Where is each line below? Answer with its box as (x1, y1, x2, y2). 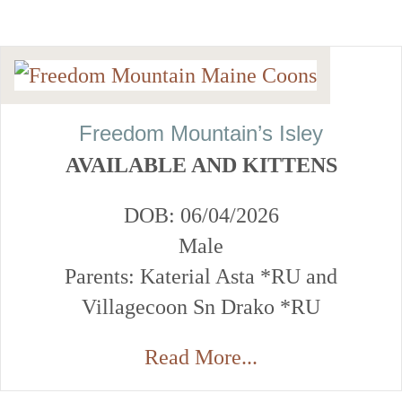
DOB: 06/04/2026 (123, 204, 279, 228)
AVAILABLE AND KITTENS (65, 153, 337, 178)
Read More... (144, 345, 258, 370)
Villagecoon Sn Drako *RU (82, 295, 320, 319)
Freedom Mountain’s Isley (79, 121, 323, 146)
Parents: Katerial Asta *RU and (65, 265, 337, 289)
